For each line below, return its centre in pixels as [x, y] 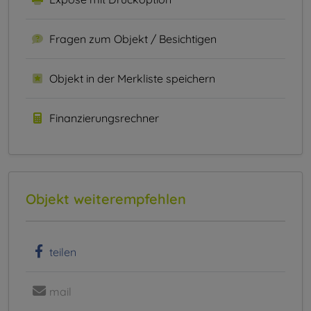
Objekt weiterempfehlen [106, 199]
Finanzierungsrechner [104, 118]
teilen [63, 252]
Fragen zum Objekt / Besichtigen [133, 39]
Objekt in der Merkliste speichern [132, 79]
